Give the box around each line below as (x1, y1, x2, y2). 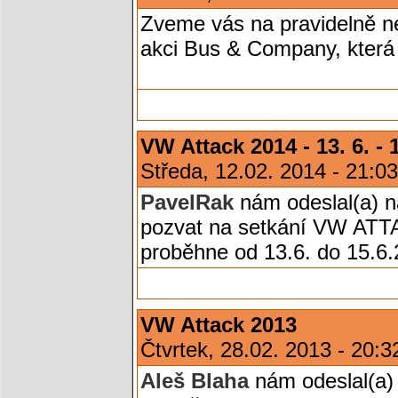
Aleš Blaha (140, 369, 249, 393)
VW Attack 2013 (140, 313, 297, 337)
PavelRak (140, 190, 234, 214)
